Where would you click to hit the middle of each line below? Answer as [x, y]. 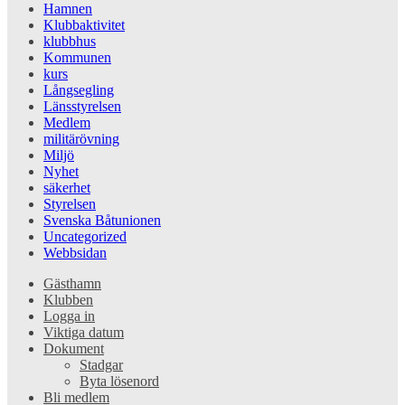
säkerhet [67, 187]
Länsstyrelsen [82, 106]
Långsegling [79, 89]
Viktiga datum [84, 332]
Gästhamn [72, 283]
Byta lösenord [119, 381]
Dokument [74, 348]
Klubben [68, 299]
